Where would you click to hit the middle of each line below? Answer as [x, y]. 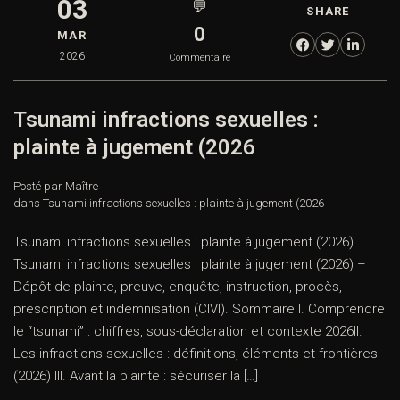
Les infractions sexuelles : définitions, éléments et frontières [196, 354]
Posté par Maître [56, 187]
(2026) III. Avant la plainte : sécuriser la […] [136, 376]
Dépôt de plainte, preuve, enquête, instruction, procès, [178, 287]
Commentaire [200, 58]
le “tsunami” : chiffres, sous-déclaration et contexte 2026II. [188, 332]
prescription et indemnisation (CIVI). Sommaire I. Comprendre [199, 309]
